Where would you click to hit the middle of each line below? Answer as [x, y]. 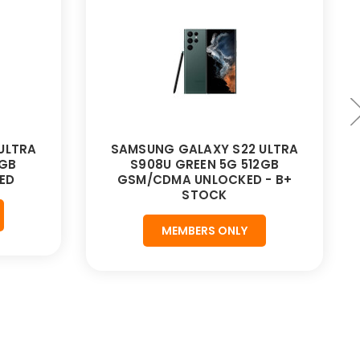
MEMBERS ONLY [205, 231]
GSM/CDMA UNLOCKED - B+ [205, 180]
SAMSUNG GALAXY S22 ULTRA [205, 149]
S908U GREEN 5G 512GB [205, 165]
